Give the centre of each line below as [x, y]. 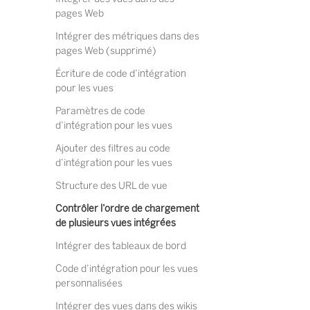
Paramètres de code [100, 111]
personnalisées [89, 283]
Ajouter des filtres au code [113, 148]
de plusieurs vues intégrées [116, 223]
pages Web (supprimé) [106, 51]
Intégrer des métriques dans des [127, 36]
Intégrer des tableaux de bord [121, 246]
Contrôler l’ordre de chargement [127, 209]
